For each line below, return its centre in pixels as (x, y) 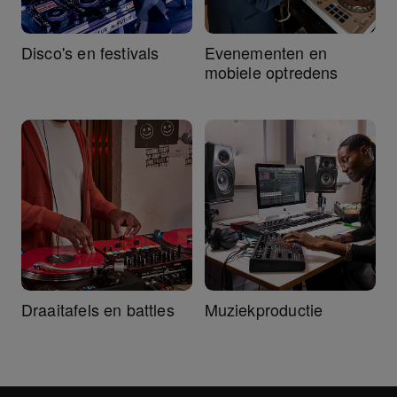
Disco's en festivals (90, 52)
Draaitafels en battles (97, 309)
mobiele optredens (271, 71)
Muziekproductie (264, 309)
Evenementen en (266, 52)
